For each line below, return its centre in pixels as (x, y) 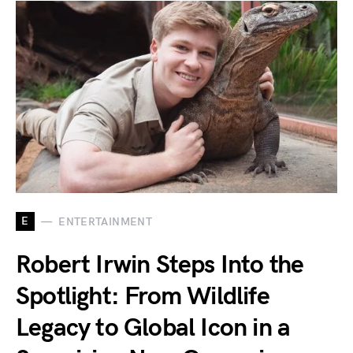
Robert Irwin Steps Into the (160, 266)
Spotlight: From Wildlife (143, 297)
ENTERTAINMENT (105, 221)
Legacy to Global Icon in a (153, 329)
